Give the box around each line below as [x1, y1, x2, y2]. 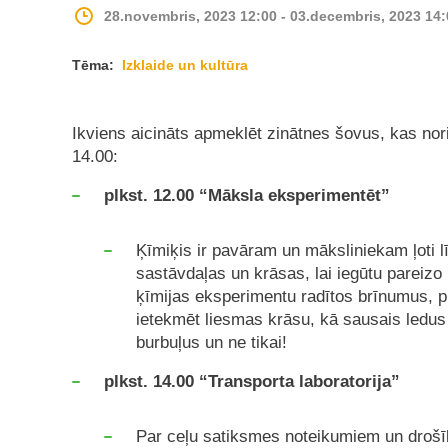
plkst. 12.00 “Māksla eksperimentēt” [104, 186, 390, 205]
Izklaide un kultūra [122, 57, 248, 73]
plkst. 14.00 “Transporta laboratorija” [104, 372, 405, 391]
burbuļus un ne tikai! [136, 333, 287, 352]
